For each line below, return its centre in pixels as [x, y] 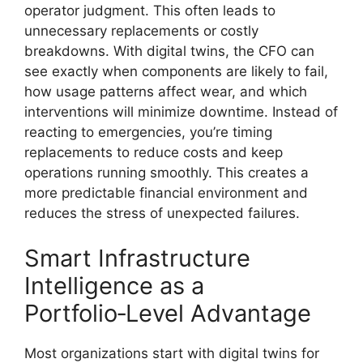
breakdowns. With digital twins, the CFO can [169, 51]
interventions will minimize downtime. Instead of [181, 112]
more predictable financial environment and [166, 193]
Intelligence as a [114, 285]
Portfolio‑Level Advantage [168, 313]
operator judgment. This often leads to [150, 11]
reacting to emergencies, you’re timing [148, 132]
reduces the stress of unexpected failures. [162, 213]
